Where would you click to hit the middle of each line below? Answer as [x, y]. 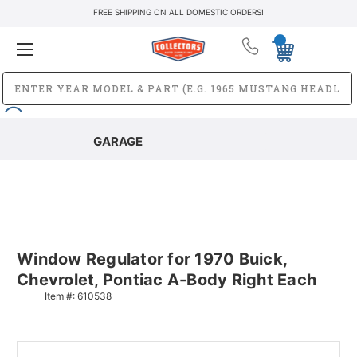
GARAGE [118, 141]
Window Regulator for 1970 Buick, [152, 259]
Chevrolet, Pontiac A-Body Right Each [167, 279]
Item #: [61, 296]
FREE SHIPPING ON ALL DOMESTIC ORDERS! [178, 12]
